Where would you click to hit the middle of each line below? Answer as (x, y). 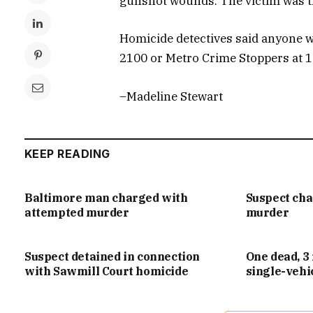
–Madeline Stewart (172, 96)
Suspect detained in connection (112, 256)
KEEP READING (67, 153)
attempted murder (77, 212)
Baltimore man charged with (106, 197)
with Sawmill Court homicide (107, 271)
